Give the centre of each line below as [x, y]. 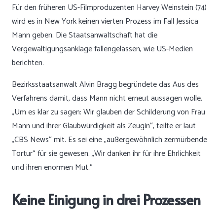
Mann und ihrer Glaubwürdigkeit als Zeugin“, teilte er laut [104, 126]
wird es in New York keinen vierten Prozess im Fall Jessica [105, 22]
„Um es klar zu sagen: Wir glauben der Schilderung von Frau [109, 112]
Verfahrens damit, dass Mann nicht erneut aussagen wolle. [107, 99]
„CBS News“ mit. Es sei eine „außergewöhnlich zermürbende [110, 140]
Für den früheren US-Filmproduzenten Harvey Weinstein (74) [109, 8]
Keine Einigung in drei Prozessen [106, 200]
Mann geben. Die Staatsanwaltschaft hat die [85, 36]
